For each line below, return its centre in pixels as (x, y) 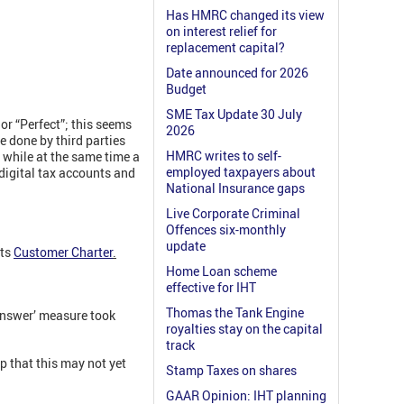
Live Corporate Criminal (233, 214)
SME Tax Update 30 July (234, 115)
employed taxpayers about (241, 172)
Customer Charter (63, 252)
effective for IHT (211, 288)
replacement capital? (225, 48)
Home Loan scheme (221, 271)
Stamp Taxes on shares (231, 371)
